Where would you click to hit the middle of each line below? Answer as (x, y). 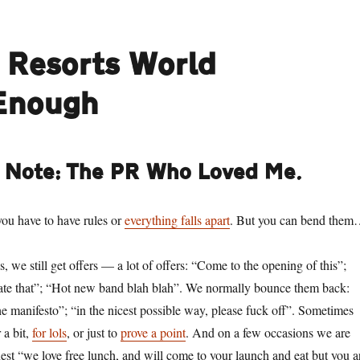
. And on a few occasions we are (268, 332)
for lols (49, 332)
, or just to (93, 332)
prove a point (153, 332)
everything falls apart (177, 220)
